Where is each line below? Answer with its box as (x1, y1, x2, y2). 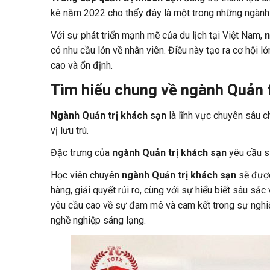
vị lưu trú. (50, 124, 89, 136)
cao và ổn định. (50, 59, 113, 71)
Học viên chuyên (50, 169, 122, 181)
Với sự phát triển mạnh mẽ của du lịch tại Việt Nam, (50, 29, 265, 41)
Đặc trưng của (50, 146, 112, 159)
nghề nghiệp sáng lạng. (50, 214, 146, 226)
